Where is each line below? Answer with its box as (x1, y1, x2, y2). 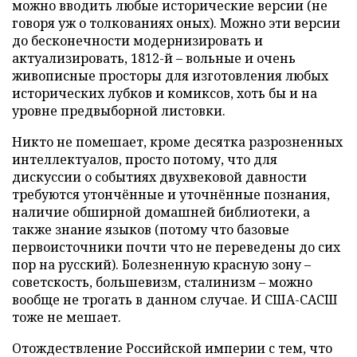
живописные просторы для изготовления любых (12, 67, 328, 84)
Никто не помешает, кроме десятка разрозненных (12, 133, 343, 151)
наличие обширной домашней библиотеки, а (12, 203, 310, 221)
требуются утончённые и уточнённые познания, (12, 186, 330, 203)
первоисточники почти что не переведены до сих (12, 238, 340, 256)
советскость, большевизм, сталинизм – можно (12, 273, 312, 291)
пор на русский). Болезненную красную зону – (12, 256, 311, 273)
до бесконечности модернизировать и (12, 32, 263, 49)
